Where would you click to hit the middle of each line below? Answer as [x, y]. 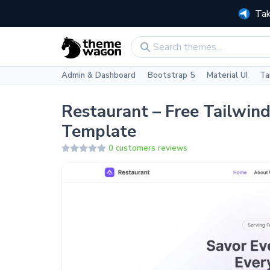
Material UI [227, 75]
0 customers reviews [148, 148]
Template [99, 131]
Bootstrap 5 [171, 75]
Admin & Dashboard [98, 75]
